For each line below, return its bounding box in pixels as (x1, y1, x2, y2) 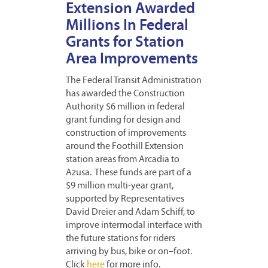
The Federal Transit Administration (66, 76, 202, 86)
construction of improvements (66, 129, 186, 139)
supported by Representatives (66, 194, 184, 205)
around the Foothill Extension (66, 142, 184, 152)
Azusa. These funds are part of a (66, 168, 191, 178)
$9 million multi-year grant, (66, 181, 173, 191)
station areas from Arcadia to (66, 155, 179, 165)
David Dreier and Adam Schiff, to (66, 208, 195, 218)
